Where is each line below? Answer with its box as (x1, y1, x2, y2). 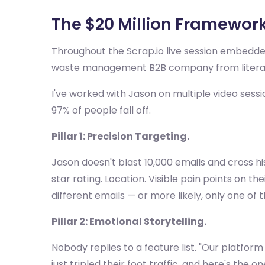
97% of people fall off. (51, 104, 151, 117)
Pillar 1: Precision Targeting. (51, 130, 189, 143)
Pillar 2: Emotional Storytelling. (51, 215, 206, 228)
